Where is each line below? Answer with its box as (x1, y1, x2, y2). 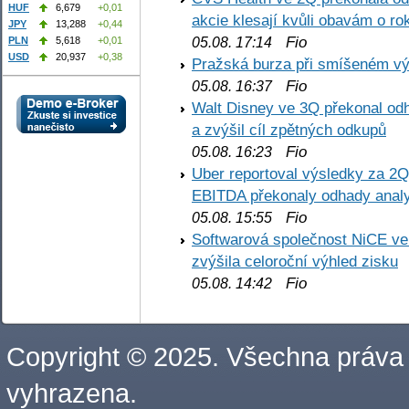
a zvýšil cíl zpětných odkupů (192, 121, 386, 140)
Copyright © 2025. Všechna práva (6, 341, 404, 372)
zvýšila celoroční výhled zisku (192, 252, 398, 271)
